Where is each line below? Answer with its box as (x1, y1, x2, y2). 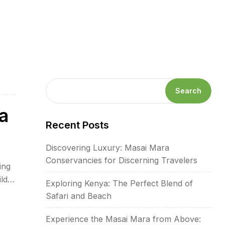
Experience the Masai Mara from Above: (46, 213, 201, 224)
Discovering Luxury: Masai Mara (46, 142, 169, 153)
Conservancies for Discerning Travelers (46, 155, 197, 165)
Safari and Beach (46, 190, 111, 201)
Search (175, 86, 201, 95)
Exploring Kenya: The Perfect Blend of (46, 178, 193, 188)
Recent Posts (46, 119, 109, 131)
